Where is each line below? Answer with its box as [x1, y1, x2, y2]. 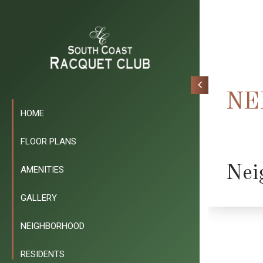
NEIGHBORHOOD [21, 220, 85, 231]
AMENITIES [21, 164, 64, 175]
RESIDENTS [21, 248, 65, 259]
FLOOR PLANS [21, 136, 76, 147]
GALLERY [21, 192, 57, 203]
